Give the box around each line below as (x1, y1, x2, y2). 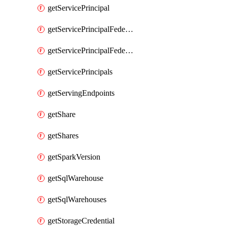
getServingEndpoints (48, 89, 115, 97)
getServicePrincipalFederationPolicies (125, 25, 133, 33)
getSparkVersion (48, 153, 100, 161)
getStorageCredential (48, 216, 115, 225)
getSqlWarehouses (48, 195, 106, 204)
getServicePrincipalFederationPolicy (125, 46, 133, 55)
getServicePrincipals (48, 67, 112, 76)
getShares (48, 131, 79, 140)
